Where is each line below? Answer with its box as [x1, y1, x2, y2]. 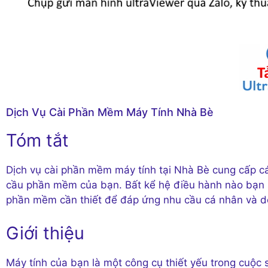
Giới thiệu [6, 222, 84, 243]
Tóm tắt [6, 130, 69, 151]
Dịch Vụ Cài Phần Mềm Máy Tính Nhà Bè [6, 106, 214, 119]
